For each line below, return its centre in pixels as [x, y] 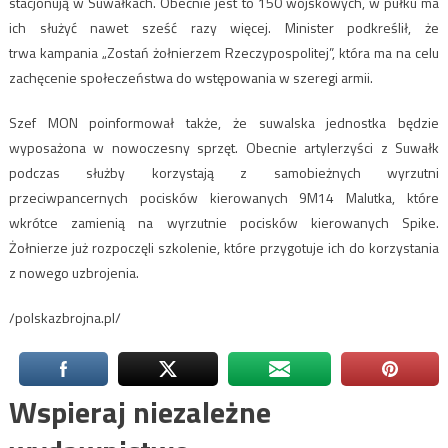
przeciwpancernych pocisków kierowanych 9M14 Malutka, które [224, 197]
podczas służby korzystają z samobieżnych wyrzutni [224, 172]
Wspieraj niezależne [139, 411]
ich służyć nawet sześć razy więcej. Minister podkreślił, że [224, 27]
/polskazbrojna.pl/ [64, 317]
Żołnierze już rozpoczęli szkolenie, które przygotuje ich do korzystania [224, 247]
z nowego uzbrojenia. [73, 272]
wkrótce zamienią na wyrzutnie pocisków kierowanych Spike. [224, 222]
